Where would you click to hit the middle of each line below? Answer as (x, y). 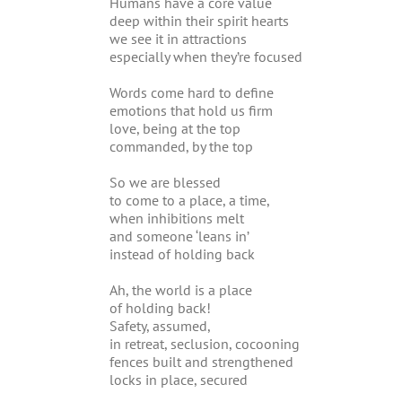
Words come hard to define (192, 92)
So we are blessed (165, 182)
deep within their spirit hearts (199, 21)
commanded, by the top (181, 146)
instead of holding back (182, 254)
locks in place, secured (179, 380)
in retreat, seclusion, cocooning (205, 344)
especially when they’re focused (206, 57)
